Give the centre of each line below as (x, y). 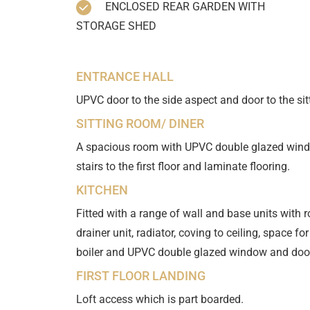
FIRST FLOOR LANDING (140, 276)
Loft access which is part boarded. (159, 300)
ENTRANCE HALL (125, 77)
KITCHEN (102, 190)
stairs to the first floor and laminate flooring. (183, 167)
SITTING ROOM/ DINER (140, 124)
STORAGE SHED (116, 26)
